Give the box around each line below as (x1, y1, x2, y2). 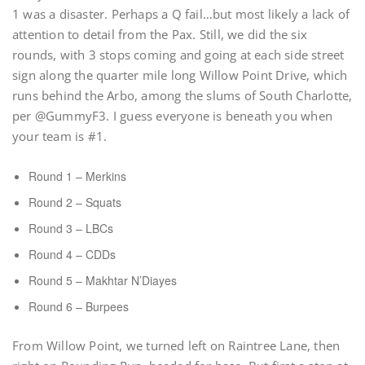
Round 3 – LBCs (29, 220, 113, 236)
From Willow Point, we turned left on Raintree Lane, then (12, 337, 341, 354)
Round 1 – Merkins (29, 168, 126, 184)
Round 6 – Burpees (29, 298, 129, 314)
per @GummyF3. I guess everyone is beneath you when (12, 108, 333, 124)
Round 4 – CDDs (29, 246, 116, 262)
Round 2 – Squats (29, 194, 121, 210)
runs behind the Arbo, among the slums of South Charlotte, (12, 87, 353, 103)
